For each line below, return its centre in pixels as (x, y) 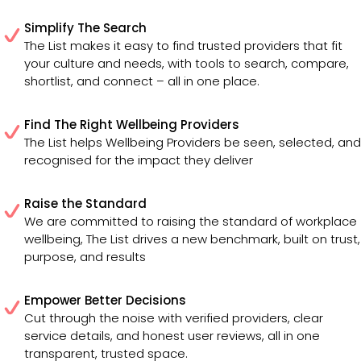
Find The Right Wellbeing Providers (132, 124)
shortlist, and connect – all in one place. (142, 81)
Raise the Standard (85, 203)
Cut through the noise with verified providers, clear (174, 318)
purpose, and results (85, 257)
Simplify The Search (85, 28)
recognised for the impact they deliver (139, 160)
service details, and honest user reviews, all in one (172, 336)
